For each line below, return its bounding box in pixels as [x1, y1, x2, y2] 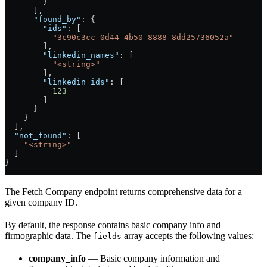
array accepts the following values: [122, 231, 254, 241]
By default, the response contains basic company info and [5, 220, 221, 230]
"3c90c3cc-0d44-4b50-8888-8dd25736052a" [5, 33, 234, 42]
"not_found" [5, 131, 67, 140]
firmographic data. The [5, 231, 93, 241]
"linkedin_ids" [5, 77, 110, 86]
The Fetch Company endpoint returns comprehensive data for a [5, 187, 242, 197]
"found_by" [5, 15, 81, 24]
